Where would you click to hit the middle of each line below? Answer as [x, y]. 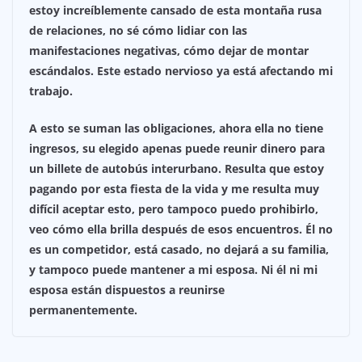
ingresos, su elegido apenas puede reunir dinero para [177, 149]
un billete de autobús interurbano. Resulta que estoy [177, 169]
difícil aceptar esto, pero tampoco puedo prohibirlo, [174, 209]
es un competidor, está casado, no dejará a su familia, [179, 250]
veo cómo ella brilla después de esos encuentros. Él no [181, 229]
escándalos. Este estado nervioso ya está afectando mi [181, 71]
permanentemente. [83, 310]
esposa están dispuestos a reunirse [127, 290]
